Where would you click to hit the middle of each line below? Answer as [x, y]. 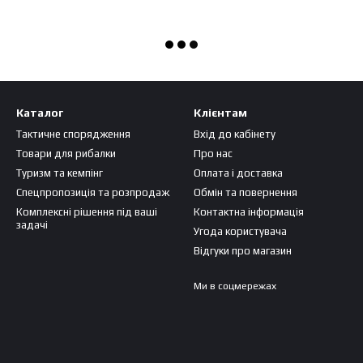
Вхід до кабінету [235, 134]
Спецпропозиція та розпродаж [93, 192]
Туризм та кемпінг [60, 173]
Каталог [40, 113]
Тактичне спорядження [73, 134]
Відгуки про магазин [243, 251]
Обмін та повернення [246, 192]
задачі [32, 225]
